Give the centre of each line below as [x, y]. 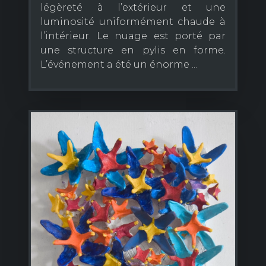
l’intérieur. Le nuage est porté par [133, 36]
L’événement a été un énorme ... [119, 64]
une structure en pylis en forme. [133, 50]
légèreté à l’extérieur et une [133, 7]
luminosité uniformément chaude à [133, 21]
